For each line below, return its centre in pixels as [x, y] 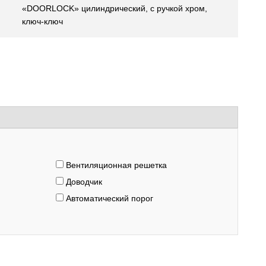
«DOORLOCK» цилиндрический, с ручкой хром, [115, 8]
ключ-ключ [42, 21]
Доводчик [83, 182]
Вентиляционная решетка [115, 165]
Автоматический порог [108, 198]
